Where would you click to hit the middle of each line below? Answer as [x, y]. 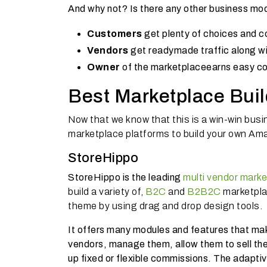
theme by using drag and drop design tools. [165, 206]
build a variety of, [107, 191]
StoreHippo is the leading [125, 177]
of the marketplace [164, 67]
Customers [115, 33]
